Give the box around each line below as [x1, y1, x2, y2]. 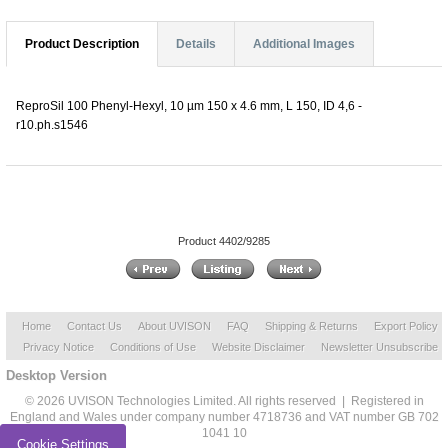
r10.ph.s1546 [16, 117, 88, 132]
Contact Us [67, 320, 122, 333]
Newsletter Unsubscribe [320, 341, 438, 354]
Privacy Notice [22, 341, 94, 354]
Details [176, 36, 216, 51]
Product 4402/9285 [178, 235, 270, 248]
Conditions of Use [109, 341, 196, 354]
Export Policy [374, 320, 438, 333]
